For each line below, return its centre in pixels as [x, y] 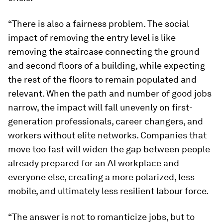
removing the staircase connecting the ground [104, 52]
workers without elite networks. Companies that [107, 135]
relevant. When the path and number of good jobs [110, 93]
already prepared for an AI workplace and [94, 163]
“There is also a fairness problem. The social [99, 24]
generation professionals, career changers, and [106, 121]
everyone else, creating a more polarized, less [101, 177]
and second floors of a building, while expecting [107, 65]
